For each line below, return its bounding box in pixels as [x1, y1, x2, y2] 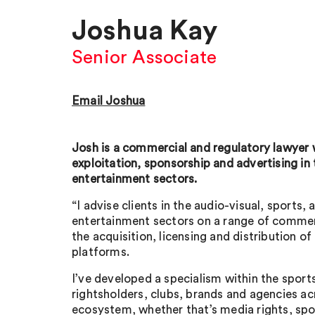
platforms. [72, 246, 129, 258]
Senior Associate [72, 49, 217, 67]
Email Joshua [72, 95, 146, 107]
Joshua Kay [72, 18, 217, 44]
